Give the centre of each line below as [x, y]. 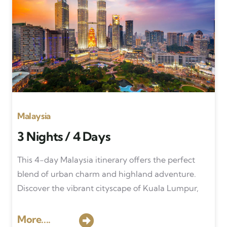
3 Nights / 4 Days [64, 136]
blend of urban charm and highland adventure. [106, 174]
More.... [34, 219]
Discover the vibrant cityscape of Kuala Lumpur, [108, 188]
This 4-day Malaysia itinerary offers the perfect [106, 160]
